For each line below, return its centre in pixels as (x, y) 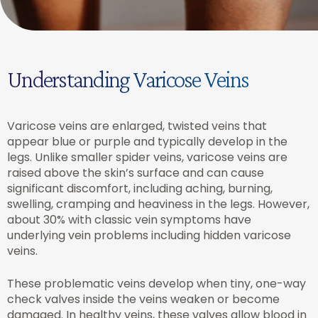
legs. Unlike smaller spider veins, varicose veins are (147, 157)
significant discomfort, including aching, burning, (140, 188)
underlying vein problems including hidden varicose (149, 235)
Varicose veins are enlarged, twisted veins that (137, 126)
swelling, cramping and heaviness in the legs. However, (158, 204)
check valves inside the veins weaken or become (143, 299)
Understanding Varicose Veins (128, 79)
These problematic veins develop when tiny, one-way (157, 284)
